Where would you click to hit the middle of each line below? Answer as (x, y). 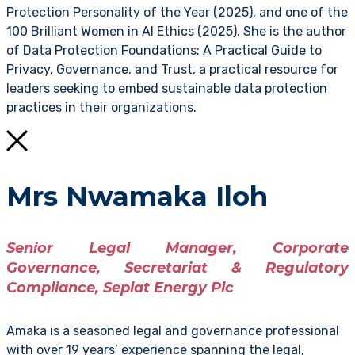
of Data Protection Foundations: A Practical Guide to (164, 51)
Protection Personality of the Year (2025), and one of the (177, 13)
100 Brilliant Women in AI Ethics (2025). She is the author (176, 32)
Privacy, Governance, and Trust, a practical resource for (172, 70)
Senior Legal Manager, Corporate (177, 248)
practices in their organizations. (101, 108)
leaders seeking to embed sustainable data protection (167, 89)
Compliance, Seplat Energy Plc (120, 288)
